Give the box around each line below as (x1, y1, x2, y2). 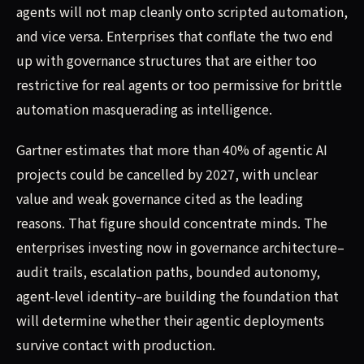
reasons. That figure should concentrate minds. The (16, 212, 327, 232)
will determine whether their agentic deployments (16, 310, 324, 330)
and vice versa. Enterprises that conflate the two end (16, 25, 333, 45)
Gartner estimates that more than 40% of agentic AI (16, 139, 327, 159)
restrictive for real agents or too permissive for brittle (16, 74, 342, 94)
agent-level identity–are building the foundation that (16, 285, 339, 305)
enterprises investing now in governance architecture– (16, 236, 344, 257)
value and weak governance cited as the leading (16, 188, 303, 208)
